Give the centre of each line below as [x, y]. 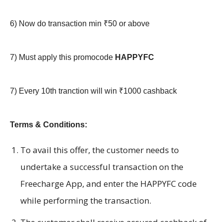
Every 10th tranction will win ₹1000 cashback [98, 91]
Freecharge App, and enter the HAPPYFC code [109, 184]
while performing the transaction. [86, 201]
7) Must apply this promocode [62, 57]
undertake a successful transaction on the [102, 167]
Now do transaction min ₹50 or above [85, 24]
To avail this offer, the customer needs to [100, 150]
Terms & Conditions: [49, 125]
